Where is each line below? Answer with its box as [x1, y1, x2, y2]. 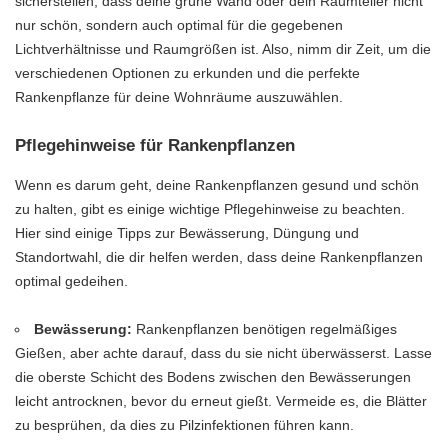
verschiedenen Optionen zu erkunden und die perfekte [15, 65, 360, 82]
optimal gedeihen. [15, 272, 128, 289]
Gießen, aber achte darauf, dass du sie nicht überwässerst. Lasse [15, 344, 432, 361]
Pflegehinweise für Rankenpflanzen [15, 136, 295, 156]
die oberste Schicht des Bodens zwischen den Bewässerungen [15, 368, 411, 385]
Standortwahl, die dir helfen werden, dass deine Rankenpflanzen [15, 248, 423, 265]
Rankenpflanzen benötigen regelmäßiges [132, 320, 398, 337]
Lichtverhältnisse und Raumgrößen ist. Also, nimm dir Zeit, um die [15, 41, 431, 58]
